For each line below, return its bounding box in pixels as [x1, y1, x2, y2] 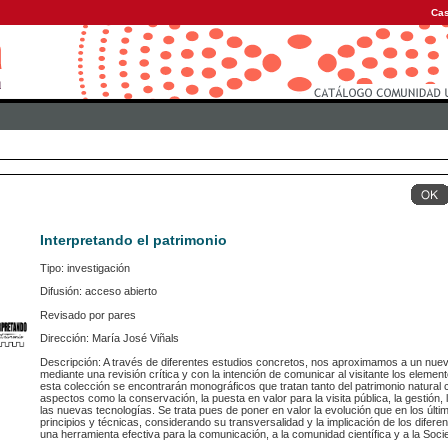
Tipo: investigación [40, 262, 130, 275]
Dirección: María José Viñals [40, 332, 179, 345]
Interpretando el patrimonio [40, 232, 227, 249]
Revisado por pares [40, 308, 136, 321]
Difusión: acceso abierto [40, 285, 157, 298]
